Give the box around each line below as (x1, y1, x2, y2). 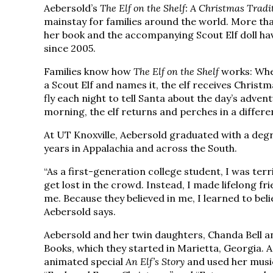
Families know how (44, 65, 133, 77)
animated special (44, 255, 126, 268)
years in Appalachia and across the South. (44, 142, 237, 154)
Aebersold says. (44, 205, 116, 218)
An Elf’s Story (126, 255, 185, 268)
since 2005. (44, 42, 96, 54)
